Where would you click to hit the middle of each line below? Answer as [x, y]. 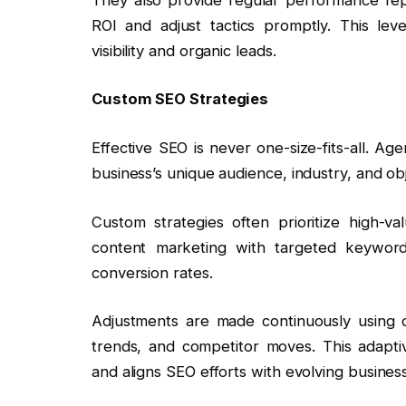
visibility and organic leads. [184, 50]
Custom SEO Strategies [180, 99]
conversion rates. [152, 272]
